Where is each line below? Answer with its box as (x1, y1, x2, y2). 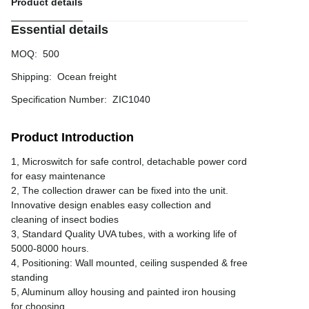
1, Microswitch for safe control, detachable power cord (11, 156, 247, 167)
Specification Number (11, 94, 104, 105)
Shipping (11, 71, 49, 82)
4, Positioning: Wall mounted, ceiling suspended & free (11, 257, 248, 268)
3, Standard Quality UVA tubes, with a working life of (11, 228, 237, 239)
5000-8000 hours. (11, 243, 89, 254)
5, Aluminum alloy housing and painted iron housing (11, 286, 236, 297)
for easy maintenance (11, 170, 106, 181)
